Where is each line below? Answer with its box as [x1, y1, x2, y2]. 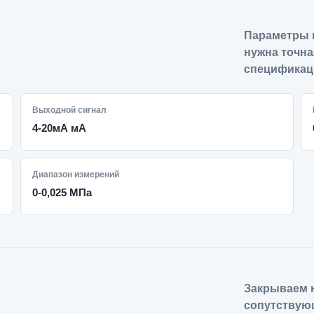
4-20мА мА [32, 122, 87, 134]
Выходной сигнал [32, 105, 107, 115]
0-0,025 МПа [32, 186, 93, 198]
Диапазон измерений [32, 170, 120, 179]
